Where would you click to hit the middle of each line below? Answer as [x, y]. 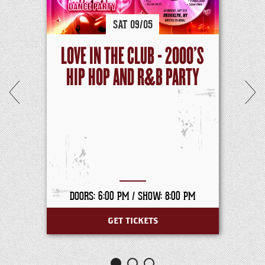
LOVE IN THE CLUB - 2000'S [132, 57]
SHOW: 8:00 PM [167, 196]
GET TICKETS [132, 221]
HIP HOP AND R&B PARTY [132, 78]
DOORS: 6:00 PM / [104, 196]
